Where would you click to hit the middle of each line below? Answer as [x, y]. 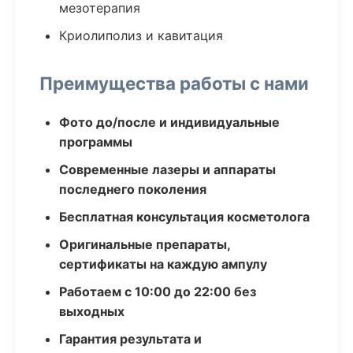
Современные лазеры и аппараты [167, 169]
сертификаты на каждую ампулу [163, 264]
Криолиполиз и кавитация [141, 35]
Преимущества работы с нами [174, 83]
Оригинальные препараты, [145, 244]
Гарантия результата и [130, 339]
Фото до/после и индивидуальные [169, 122]
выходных [92, 311]
